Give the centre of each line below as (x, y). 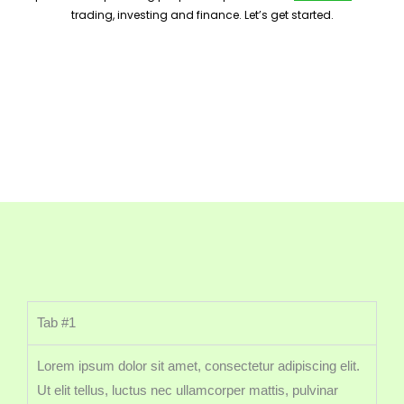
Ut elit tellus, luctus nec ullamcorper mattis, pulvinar (188, 390)
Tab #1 (56, 323)
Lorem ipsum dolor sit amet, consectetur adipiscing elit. (198, 366)
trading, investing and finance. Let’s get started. (202, 15)
